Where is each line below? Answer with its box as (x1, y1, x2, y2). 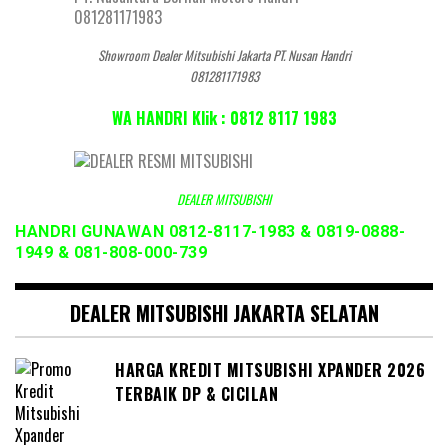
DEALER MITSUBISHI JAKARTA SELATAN (69, 297, 379, 328)
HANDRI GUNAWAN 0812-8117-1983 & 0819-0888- (15, 221, 405, 241)
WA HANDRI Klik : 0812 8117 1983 (111, 106, 337, 131)
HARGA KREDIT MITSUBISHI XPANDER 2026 (115, 357, 425, 382)
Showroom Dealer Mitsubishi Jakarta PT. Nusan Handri (97, 45, 351, 66)
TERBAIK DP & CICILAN (115, 381, 278, 406)
